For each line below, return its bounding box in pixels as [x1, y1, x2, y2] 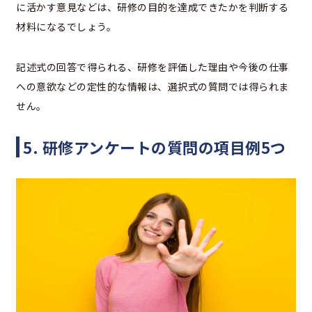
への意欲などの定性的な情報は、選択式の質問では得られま [16, 79, 289, 93]
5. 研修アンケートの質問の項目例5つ [23, 135, 286, 158]
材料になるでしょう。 [16, 19, 116, 33]
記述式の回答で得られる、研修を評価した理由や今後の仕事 [16, 59, 289, 74]
